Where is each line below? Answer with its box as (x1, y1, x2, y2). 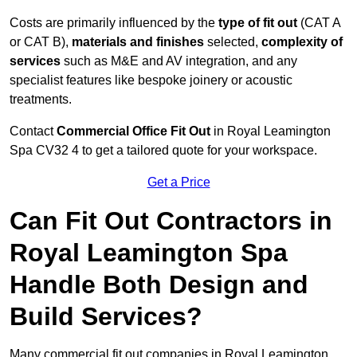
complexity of (261, 35, 343, 49)
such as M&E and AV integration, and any (61, 54, 297, 69)
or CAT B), (10, 35, 72, 49)
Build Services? (10, 302, 202, 331)
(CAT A (297, 16, 340, 30)
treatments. (10, 92, 72, 107)
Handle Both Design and (10, 270, 308, 300)
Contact (10, 124, 57, 139)
